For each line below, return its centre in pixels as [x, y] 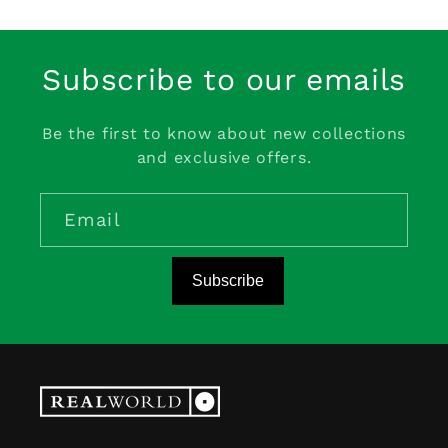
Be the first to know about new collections [224, 133]
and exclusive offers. [224, 157]
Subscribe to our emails [224, 79]
